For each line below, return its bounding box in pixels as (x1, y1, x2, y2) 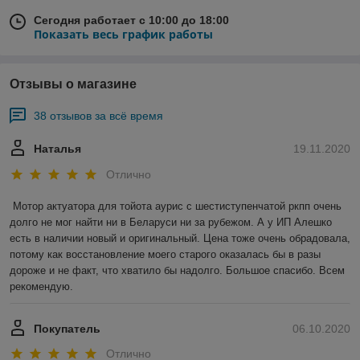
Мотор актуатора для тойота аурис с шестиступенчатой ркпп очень (13, 199, 342, 212)
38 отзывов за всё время (34, 109, 163, 123)
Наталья (34, 142, 81, 156)
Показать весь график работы (34, 27, 213, 43)
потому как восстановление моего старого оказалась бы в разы (10, 247, 321, 260)
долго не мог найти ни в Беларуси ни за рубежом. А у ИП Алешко (10, 215, 332, 228)
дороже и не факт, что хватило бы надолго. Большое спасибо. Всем (10, 264, 345, 276)
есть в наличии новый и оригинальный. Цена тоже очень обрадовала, (10, 231, 350, 244)
